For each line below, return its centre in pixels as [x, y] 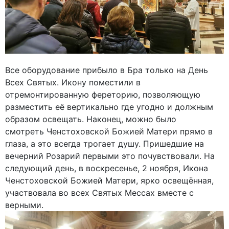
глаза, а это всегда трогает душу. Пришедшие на [105, 144]
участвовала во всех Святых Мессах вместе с [99, 193]
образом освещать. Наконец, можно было [91, 119]
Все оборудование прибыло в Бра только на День [107, 70]
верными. [24, 205]
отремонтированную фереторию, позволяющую [103, 95]
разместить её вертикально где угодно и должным [109, 107]
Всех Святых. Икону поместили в [73, 83]
